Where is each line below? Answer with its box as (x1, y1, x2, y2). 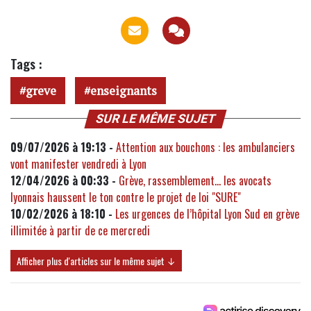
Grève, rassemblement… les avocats (119, 171, 271, 189)
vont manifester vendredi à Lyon (10, 155, 146, 172)
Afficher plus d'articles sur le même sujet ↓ (17, 253, 176, 268)
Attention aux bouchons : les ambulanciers (116, 138, 295, 155)
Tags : (10, 53, 42, 74)
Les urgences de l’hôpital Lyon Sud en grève (115, 205, 299, 222)
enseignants (90, 82, 157, 99)
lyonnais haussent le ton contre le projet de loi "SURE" (10, 188, 241, 205)
